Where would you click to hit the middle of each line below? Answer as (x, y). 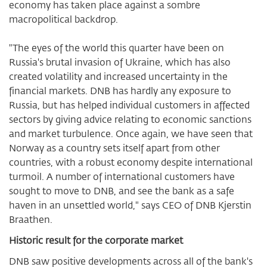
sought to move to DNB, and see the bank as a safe (122, 191)
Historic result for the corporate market (96, 240)
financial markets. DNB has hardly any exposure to (120, 91)
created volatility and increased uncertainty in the (118, 76)
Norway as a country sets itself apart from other (114, 148)
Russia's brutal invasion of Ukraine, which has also (120, 62)
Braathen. (31, 219)
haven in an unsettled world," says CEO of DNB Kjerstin (130, 205)
